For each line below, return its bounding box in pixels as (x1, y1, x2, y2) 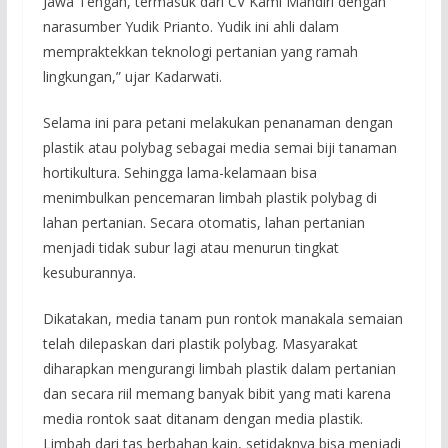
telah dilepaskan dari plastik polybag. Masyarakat (42, 333, 358, 353)
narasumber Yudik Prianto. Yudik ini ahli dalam (42, 16, 339, 36)
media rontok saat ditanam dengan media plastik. (42, 408, 363, 428)
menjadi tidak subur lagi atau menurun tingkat (42, 237, 339, 257)
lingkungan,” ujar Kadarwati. (42, 66, 222, 86)
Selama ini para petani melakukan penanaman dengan (42, 112, 393, 132)
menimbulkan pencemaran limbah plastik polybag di (42, 187, 377, 207)
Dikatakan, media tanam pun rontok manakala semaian (42, 308, 403, 328)
